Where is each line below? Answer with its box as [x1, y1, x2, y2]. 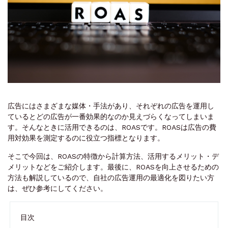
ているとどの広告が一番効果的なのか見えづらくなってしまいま [8, 112, 214, 121]
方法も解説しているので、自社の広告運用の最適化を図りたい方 [8, 173, 214, 182]
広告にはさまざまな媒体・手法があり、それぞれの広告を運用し [8, 101, 214, 110]
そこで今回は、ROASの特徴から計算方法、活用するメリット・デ [8, 152, 219, 160]
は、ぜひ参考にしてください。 [8, 184, 107, 192]
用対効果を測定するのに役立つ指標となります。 [8, 133, 164, 142]
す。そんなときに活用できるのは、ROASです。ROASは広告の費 [8, 123, 216, 131]
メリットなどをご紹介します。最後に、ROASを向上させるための [8, 162, 219, 171]
